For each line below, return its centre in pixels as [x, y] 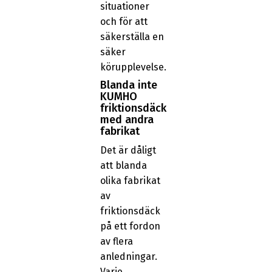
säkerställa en [132, 37]
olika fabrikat [130, 180]
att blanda [123, 165]
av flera [116, 241]
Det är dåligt [128, 150]
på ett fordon [130, 226]
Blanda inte [128, 85]
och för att [124, 22]
